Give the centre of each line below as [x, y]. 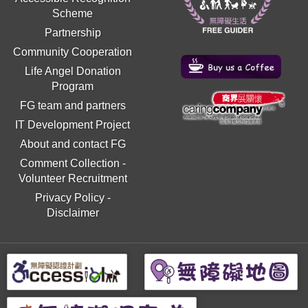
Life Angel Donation [73, 71]
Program [73, 86]
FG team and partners [73, 105]
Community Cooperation [73, 52]
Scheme [73, 13]
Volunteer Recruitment [73, 178]
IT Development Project [73, 124]
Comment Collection [69, 163]
